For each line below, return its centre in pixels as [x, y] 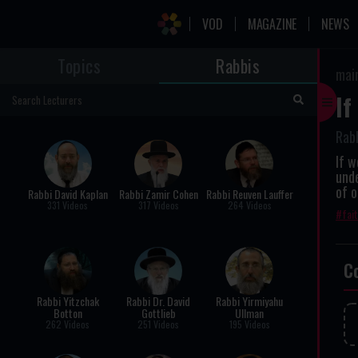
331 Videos [68, 205]
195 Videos [249, 324]
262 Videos [68, 324]
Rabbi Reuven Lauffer [249, 194]
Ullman [250, 313]
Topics [80, 66]
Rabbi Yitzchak [68, 301]
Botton [68, 313]
